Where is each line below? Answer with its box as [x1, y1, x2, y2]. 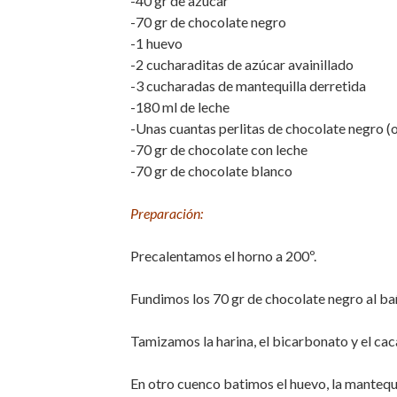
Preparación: [130, 205, 203, 222]
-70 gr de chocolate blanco [130, 162, 292, 179]
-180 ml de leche [130, 98, 230, 115]
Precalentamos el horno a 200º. [130, 247, 316, 264]
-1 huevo [130, 35, 183, 51]
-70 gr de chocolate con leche [130, 141, 307, 158]
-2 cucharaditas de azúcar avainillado [130, 56, 354, 73]
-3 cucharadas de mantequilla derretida [130, 77, 366, 94]
